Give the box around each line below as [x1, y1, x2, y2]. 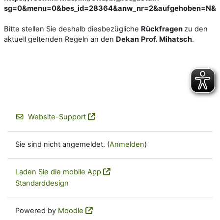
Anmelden [110, 139, 144, 149]
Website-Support [28, 112, 86, 122]
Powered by [15, 206, 58, 216]
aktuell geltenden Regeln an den [4, 34, 116, 44]
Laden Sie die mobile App [15, 167, 101, 177]
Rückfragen [141, 24, 184, 33]
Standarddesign [15, 178, 69, 188]
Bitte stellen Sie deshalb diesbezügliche [4, 24, 141, 33]
